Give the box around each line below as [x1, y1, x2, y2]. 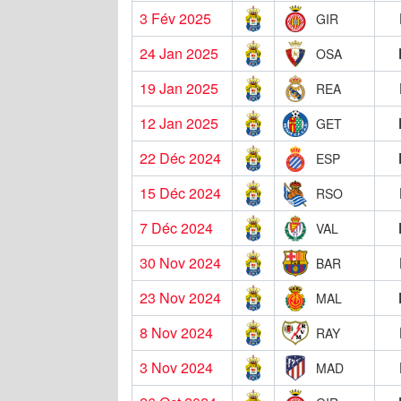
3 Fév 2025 [140, 7, 211, 29]
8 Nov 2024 [140, 321, 213, 343]
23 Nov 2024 [140, 286, 221, 308]
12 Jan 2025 [140, 112, 218, 133]
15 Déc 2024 [140, 182, 221, 203]
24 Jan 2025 [140, 42, 218, 64]
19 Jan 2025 [140, 77, 218, 98]
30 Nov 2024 [140, 252, 221, 273]
